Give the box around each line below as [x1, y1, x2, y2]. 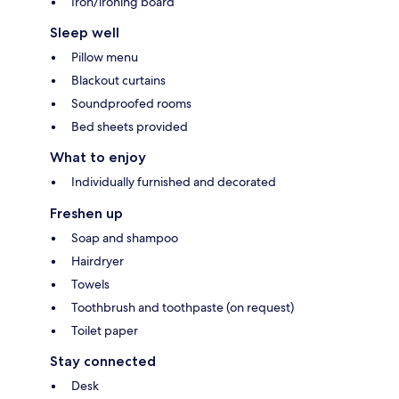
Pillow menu [71, 48, 138, 65]
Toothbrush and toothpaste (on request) [71, 298, 294, 315]
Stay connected [50, 352, 156, 370]
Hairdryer [71, 252, 124, 269]
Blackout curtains [71, 71, 166, 88]
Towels [71, 275, 110, 292]
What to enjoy [50, 148, 146, 166]
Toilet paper [71, 322, 138, 338]
